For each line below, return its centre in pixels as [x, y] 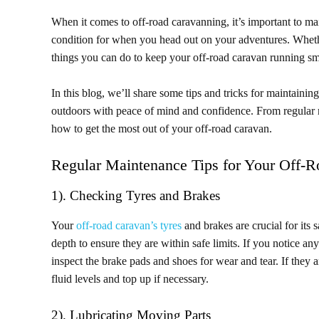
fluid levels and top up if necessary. [130, 279]
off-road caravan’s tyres [129, 225]
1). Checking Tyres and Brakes [136, 195]
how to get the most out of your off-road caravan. [162, 129]
